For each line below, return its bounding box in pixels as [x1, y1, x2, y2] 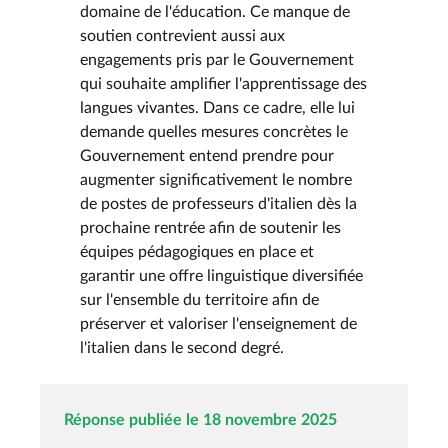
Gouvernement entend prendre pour [80, 147, 334, 164]
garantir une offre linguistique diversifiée [80, 267, 363, 284]
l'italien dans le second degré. [80, 339, 284, 356]
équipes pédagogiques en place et [80, 243, 314, 260]
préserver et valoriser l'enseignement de [80, 315, 357, 332]
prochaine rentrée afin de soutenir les [80, 219, 341, 236]
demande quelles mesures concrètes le [80, 123, 348, 140]
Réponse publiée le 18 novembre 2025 [64, 411, 337, 428]
